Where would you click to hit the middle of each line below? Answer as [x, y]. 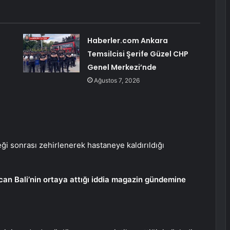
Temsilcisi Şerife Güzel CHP [138, 54]
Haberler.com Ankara [127, 41]
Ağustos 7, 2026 [117, 81]
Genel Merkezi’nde [122, 68]
